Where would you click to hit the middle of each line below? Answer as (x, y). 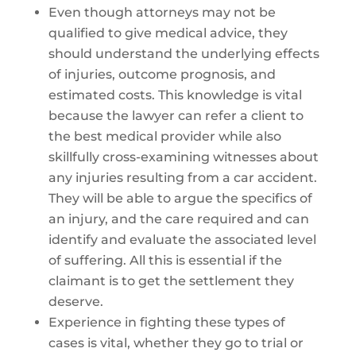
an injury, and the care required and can (178, 219)
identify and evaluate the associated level (182, 240)
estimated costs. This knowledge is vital (175, 95)
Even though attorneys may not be (162, 12)
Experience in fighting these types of (166, 322)
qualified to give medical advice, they (168, 33)
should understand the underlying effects (184, 54)
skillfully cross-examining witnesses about (183, 157)
